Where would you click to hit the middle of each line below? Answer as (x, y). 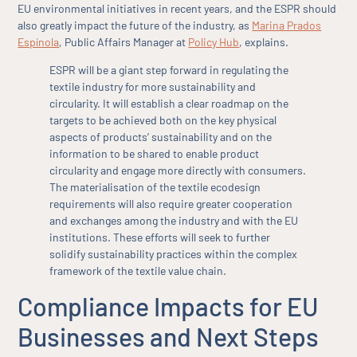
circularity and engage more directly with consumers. (178, 171)
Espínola (39, 41)
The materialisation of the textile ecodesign (155, 187)
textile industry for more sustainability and (153, 87)
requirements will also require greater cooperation (171, 204)
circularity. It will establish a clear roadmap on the (169, 104)
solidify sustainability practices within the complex (174, 254)
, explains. (264, 41)
